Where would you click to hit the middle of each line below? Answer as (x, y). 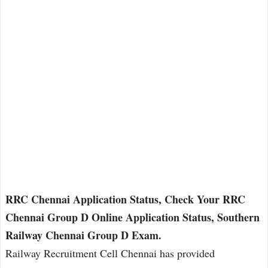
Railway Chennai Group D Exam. (83, 235)
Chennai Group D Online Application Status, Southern (133, 217)
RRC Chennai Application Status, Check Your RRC (125, 199)
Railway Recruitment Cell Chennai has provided (110, 253)
